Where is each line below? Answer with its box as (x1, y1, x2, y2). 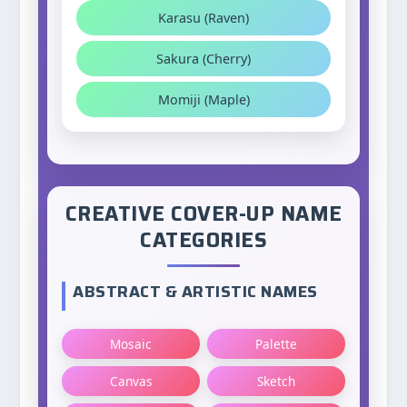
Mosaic (110, 335, 153, 352)
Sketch (256, 372, 295, 390)
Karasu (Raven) (158, 9, 249, 26)
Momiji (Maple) (157, 91, 250, 108)
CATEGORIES (140, 224, 267, 256)
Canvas (109, 372, 153, 390)
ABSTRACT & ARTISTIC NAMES (73, 279, 318, 304)
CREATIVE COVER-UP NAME (65, 198, 342, 230)
